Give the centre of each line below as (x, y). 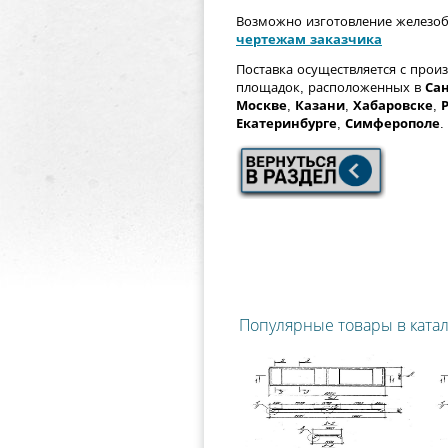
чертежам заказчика (309, 39)
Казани (320, 105)
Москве (261, 105)
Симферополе (392, 123)
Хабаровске (393, 105)
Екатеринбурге (286, 123)
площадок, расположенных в (330, 87)
